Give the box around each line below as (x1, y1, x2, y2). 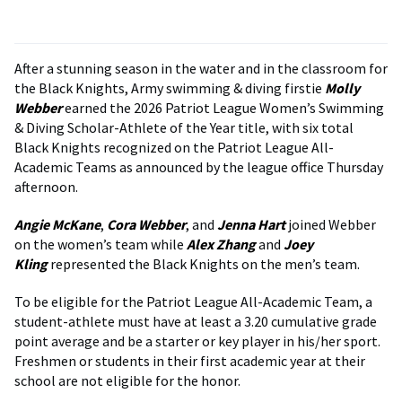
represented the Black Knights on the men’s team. (48, 254, 360, 273)
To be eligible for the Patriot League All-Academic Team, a (14, 292, 372, 310)
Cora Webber (107, 214, 186, 233)
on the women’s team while (14, 234, 187, 253)
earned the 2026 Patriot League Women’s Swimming (62, 98, 384, 117)
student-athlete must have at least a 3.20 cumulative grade (14, 311, 377, 330)
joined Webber (285, 214, 376, 233)
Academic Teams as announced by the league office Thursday (14, 157, 383, 176)
